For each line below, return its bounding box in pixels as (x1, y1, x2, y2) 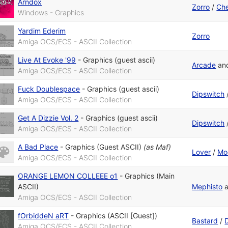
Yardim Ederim (18, 26, 66, 36)
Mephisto (192, 182, 223, 191)
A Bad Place (18, 142, 59, 152)
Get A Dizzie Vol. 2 (18, 113, 79, 123)
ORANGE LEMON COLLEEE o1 (18, 172, 118, 181)
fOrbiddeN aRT (18, 211, 69, 220)
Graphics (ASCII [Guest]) (76, 211, 158, 220)
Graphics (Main (125, 172, 175, 181)
